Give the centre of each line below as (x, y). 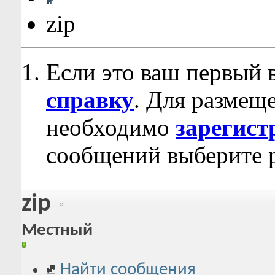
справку (90, 100)
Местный (57, 231)
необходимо (111, 127)
